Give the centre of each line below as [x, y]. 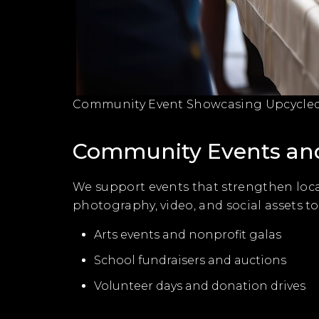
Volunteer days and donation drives [200, 286]
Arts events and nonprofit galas [188, 235]
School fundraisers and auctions [190, 260]
